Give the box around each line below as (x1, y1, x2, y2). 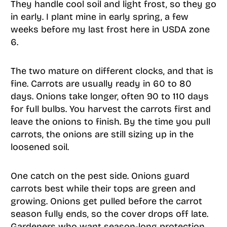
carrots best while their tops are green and (10, 183, 196, 195)
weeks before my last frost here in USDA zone (10, 24, 210, 35)
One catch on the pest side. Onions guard (10, 170, 190, 182)
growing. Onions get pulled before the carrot (10, 196, 202, 207)
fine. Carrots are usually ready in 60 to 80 (10, 78, 192, 90)
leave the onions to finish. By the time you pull (10, 116, 210, 128)
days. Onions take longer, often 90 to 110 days (10, 91, 209, 102)
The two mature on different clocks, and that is (10, 65, 213, 77)
